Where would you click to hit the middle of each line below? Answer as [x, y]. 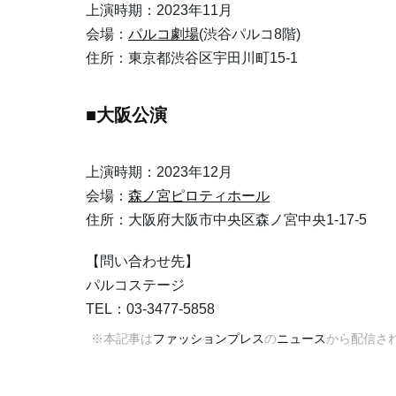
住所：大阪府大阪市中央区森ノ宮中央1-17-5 [226, 220]
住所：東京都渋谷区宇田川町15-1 [192, 58]
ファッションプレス [209, 339]
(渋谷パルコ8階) [250, 34]
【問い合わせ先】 [142, 262]
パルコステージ [135, 286]
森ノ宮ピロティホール [199, 196]
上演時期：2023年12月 [159, 172]
